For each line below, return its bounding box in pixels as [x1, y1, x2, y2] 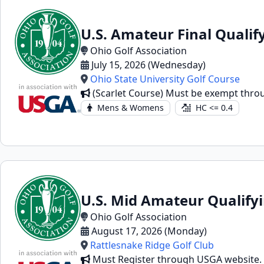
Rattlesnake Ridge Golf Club [90, 239, 214, 252]
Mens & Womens [97, 102, 164, 113]
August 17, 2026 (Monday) [91, 225, 207, 237]
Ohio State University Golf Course [90, 72, 240, 85]
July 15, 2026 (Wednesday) [91, 58, 206, 71]
